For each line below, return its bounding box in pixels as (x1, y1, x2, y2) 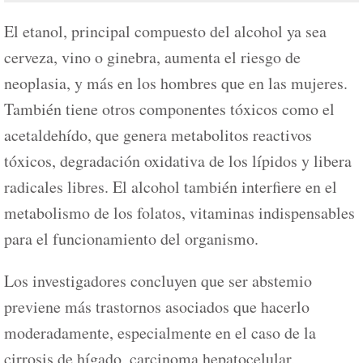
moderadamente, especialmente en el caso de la (4, 321, 316, 344)
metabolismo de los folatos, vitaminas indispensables (4, 201, 355, 224)
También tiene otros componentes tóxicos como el (4, 97, 335, 120)
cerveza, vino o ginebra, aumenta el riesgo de (4, 45, 301, 68)
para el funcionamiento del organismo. (4, 227, 258, 250)
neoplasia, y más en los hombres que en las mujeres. (4, 71, 348, 94)
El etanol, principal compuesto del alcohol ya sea (4, 19, 327, 42)
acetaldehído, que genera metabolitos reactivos (4, 123, 312, 146)
